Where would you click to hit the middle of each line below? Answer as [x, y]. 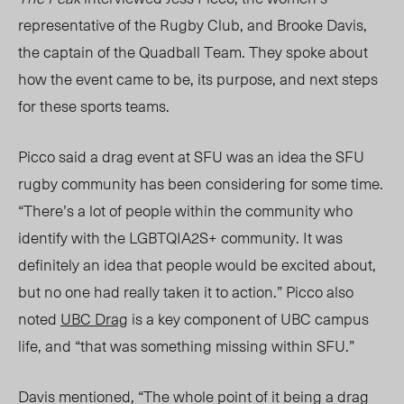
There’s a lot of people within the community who [188, 211]
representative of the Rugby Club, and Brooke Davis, [193, 25]
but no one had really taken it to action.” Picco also [186, 292]
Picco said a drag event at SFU [122, 156]
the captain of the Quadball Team [130, 52]
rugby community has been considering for [165, 184]
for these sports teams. [96, 106]
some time [345, 184]
